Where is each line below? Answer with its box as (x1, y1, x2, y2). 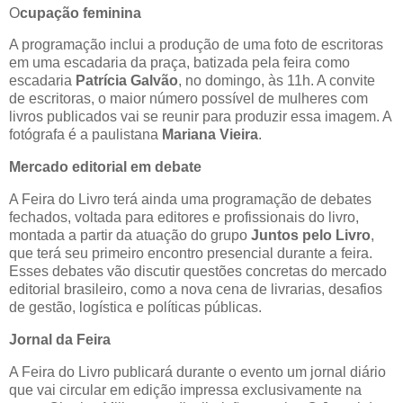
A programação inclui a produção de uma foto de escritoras (9, 37, 383, 53)
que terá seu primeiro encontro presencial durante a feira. (9, 246, 372, 262)
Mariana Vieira (162, 127, 258, 143)
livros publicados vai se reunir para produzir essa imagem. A (9, 109, 391, 125)
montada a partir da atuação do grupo (9, 228, 251, 244)
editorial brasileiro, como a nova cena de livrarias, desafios (9, 282, 382, 298)
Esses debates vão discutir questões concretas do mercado (9, 264, 387, 280)
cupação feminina (20, 4, 141, 21)
